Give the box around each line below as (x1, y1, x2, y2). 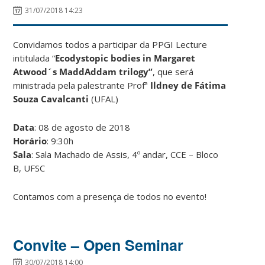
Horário (13, 134, 47, 147)
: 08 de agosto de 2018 (34, 121, 131, 133)
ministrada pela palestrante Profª (13, 79, 151, 91)
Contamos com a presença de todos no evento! (13, 190, 207, 202)
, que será (153, 65, 194, 77)
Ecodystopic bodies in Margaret (55, 51, 196, 64)
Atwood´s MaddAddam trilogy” (13, 65, 153, 77)
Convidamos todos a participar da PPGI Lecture (13, 38, 208, 50)
